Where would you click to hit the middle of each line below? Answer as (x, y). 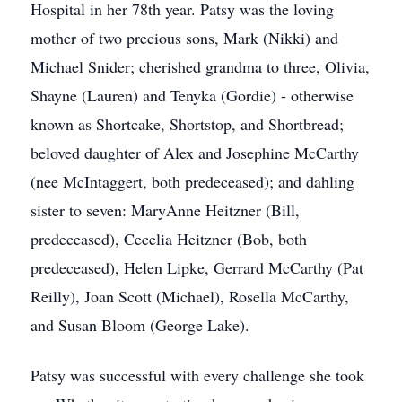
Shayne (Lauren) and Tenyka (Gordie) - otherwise (192, 95)
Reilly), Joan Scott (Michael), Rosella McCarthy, (190, 296)
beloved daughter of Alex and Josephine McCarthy (195, 153)
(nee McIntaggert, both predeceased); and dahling (192, 181)
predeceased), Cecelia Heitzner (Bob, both (169, 239)
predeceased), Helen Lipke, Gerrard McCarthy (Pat (197, 267)
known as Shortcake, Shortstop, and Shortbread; (187, 124)
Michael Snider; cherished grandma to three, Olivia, (200, 66)
